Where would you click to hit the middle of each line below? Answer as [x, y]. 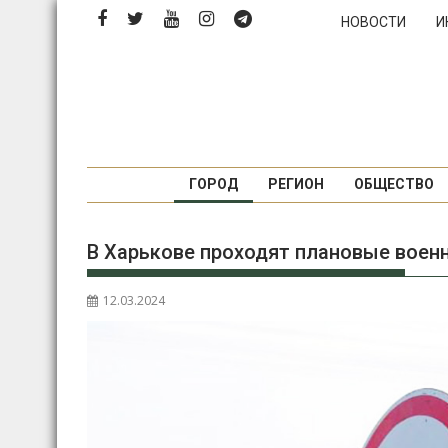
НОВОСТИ [373, 22]
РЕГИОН [295, 184]
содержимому [106, 59]
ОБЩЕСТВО [393, 184]
